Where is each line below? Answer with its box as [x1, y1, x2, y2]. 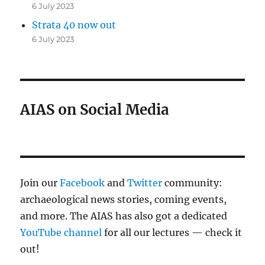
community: [162, 176, 223, 189]
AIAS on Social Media [20, 100, 170, 119]
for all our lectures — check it [104, 226, 243, 238]
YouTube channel [20, 226, 105, 238]
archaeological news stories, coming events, [20, 193, 227, 205]
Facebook [60, 176, 105, 189]
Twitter [127, 176, 163, 189]
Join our [20, 176, 60, 189]
